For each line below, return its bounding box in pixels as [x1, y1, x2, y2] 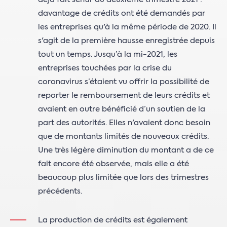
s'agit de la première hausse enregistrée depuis [38, 37, 215, 45]
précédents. [38, 187, 82, 195]
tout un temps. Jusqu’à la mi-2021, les [38, 51, 177, 58]
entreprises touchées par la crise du [38, 64, 172, 72]
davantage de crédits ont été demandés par [38, 10, 205, 17]
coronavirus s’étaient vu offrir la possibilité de [38, 78, 209, 86]
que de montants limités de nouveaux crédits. [38, 133, 209, 140]
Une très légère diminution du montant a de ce [38, 146, 214, 154]
